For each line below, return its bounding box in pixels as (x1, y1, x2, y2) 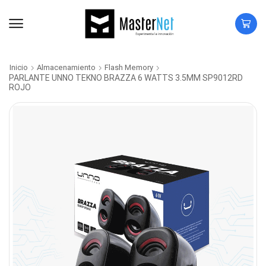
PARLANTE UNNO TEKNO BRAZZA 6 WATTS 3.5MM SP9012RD (9, 73, 243, 83)
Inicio (9, 63, 28, 72)
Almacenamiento (37, 63, 96, 72)
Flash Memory (104, 63, 153, 72)
